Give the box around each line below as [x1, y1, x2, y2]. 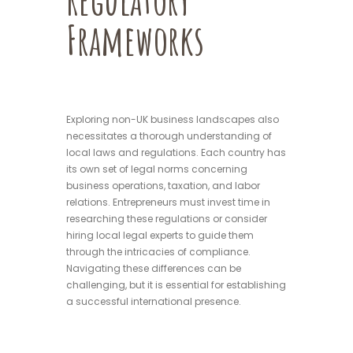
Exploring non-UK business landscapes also [66, 112, 279, 126]
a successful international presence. [66, 294, 241, 308]
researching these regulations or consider [66, 211, 267, 225]
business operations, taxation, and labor [66, 178, 260, 192]
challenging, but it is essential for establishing [66, 277, 286, 292]
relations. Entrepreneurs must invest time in [66, 195, 270, 209]
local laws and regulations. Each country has [66, 145, 286, 159]
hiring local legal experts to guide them [66, 228, 254, 242]
